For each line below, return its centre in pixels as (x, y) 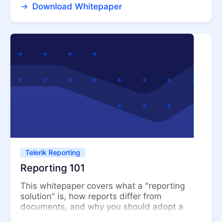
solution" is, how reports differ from (91, 196)
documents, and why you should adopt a (102, 207)
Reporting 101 (53, 168)
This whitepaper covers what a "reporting (103, 186)
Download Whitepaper (76, 7)
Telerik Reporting (53, 153)
